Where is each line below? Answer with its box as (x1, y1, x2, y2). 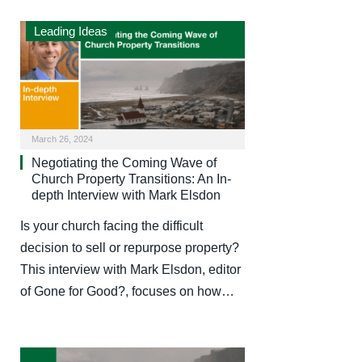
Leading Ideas (34, 23, 107, 38)
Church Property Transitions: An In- (32, 172, 231, 187)
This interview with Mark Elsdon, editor (20, 263, 241, 277)
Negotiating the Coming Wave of (32, 156, 217, 170)
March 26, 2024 (32, 134, 93, 145)
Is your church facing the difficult (20, 219, 203, 234)
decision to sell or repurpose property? (20, 241, 239, 255)
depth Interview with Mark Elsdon (32, 188, 221, 203)
